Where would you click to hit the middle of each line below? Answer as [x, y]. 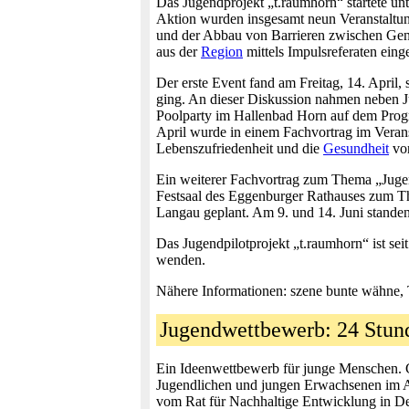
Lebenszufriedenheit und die [240, 148]
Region [222, 52]
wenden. [181, 260]
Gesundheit [356, 148]
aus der [178, 52]
